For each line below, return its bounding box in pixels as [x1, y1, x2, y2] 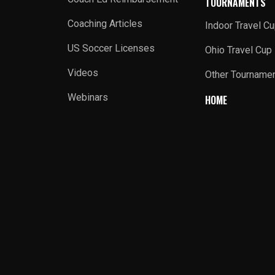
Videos [68, 67, 99, 79]
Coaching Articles [68, 18, 143, 29]
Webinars [68, 91, 109, 103]
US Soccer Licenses [68, 42, 155, 54]
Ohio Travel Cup [205, 44, 273, 56]
